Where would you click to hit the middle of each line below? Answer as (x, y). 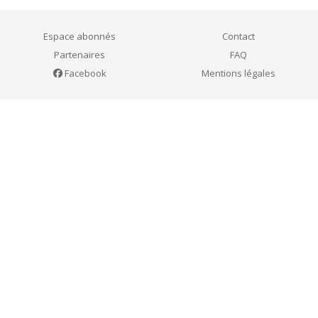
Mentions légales (238, 73)
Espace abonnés (79, 36)
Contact (238, 36)
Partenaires (79, 54)
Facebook (84, 73)
